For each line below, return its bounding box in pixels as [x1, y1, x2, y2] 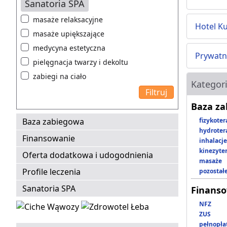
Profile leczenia [22, 166, 81, 178]
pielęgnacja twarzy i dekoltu [33, 57, 128, 67]
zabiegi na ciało [33, 71, 86, 82]
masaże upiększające [33, 29, 104, 39]
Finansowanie [22, 133, 75, 144]
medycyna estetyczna [33, 43, 105, 53]
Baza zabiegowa [22, 116, 84, 128]
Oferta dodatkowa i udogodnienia [22, 149, 153, 161]
